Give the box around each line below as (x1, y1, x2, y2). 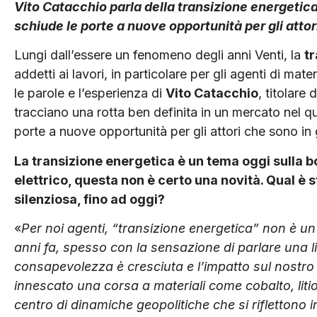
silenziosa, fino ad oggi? (14, 191, 165, 207)
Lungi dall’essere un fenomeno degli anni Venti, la (14, 47, 304, 63)
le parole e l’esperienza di (14, 86, 166, 101)
